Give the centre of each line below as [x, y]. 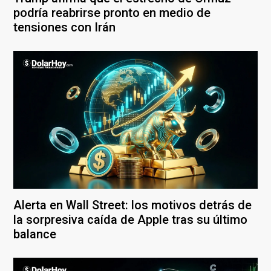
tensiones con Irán [64, 28]
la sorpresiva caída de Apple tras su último [130, 219]
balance [35, 234]
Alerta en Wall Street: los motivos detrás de [132, 205]
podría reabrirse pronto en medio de [112, 13]
